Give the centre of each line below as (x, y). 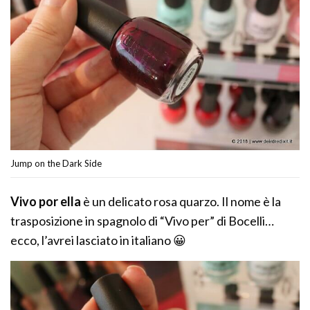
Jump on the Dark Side (56, 164)
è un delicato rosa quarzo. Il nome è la (181, 202)
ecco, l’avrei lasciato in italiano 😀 (99, 240)
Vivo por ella (46, 202)
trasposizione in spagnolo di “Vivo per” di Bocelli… (143, 221)
